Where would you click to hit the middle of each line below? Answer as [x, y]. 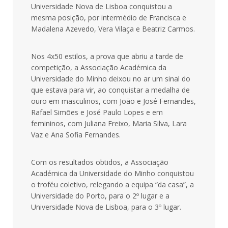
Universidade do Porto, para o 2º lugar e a [100, 196]
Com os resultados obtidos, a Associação [100, 162]
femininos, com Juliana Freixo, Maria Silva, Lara [109, 124]
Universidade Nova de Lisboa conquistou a [102, 7]
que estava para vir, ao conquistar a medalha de [110, 90]
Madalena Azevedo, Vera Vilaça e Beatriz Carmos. [113, 29]
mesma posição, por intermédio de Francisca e [109, 18]
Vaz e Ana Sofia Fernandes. [76, 135]
